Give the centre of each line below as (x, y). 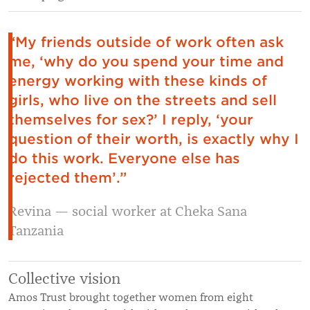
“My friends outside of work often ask (146, 42)
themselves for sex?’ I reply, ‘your (131, 120)
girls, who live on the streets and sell (143, 100)
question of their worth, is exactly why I (154, 139)
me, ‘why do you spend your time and (146, 62)
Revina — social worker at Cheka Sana (128, 211)
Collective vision (64, 279)
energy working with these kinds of (138, 81)
